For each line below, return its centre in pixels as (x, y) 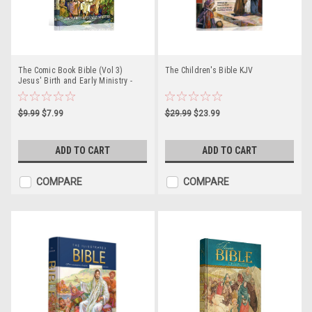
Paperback (37, 91)
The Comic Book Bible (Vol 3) (70, 70)
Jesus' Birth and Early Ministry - (75, 81)
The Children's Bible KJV (209, 70)
